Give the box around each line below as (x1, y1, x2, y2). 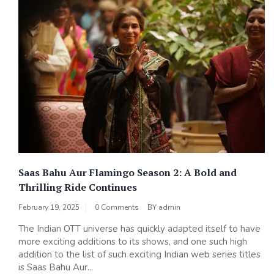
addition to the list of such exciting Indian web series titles (18, 248, 261, 261)
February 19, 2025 (18, 202, 80, 212)
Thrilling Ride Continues (18, 180, 137, 194)
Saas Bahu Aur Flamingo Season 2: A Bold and (18, 165, 237, 179)
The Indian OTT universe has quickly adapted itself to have (18, 222, 261, 235)
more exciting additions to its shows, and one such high (18, 235, 247, 248)
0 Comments (95, 202, 139, 212)
